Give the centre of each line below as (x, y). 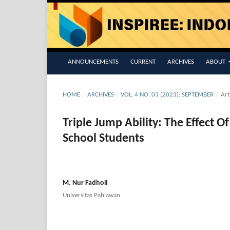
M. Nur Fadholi (85, 183)
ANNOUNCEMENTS (93, 62)
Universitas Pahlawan (91, 196)
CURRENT (143, 62)
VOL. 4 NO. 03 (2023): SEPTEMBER (167, 95)
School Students (103, 139)
